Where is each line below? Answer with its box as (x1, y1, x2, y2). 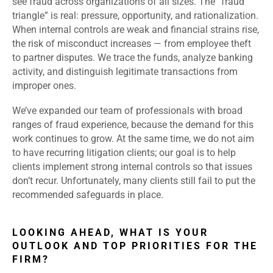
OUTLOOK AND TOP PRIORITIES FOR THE (12, 240, 258, 252)
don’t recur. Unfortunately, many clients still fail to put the (12, 175, 255, 187)
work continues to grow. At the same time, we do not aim (12, 133, 254, 145)
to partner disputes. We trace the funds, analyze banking (12, 52, 253, 64)
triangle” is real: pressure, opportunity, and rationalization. (12, 10, 258, 22)
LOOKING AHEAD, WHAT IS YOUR (12, 227, 208, 239)
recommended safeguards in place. (12, 189, 166, 201)
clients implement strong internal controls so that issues (12, 161, 252, 173)
